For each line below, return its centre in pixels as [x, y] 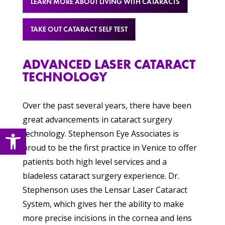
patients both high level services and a [94, 162]
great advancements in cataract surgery [97, 120]
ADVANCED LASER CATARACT [109, 65]
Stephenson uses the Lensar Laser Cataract [105, 190]
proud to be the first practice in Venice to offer [109, 148]
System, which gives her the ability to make [103, 204]
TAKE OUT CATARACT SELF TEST [79, 29]
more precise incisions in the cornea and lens [107, 218]
